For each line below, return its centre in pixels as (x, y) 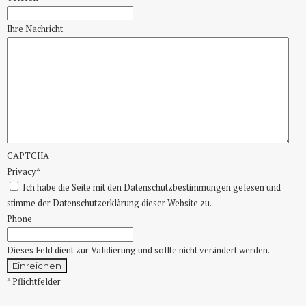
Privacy (22, 171)
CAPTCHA (28, 156)
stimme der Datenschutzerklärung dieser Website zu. (109, 203)
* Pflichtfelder (34, 281)
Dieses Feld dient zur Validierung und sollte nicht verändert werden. (138, 250)
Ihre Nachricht (35, 29)
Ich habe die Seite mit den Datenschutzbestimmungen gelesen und (152, 187)
